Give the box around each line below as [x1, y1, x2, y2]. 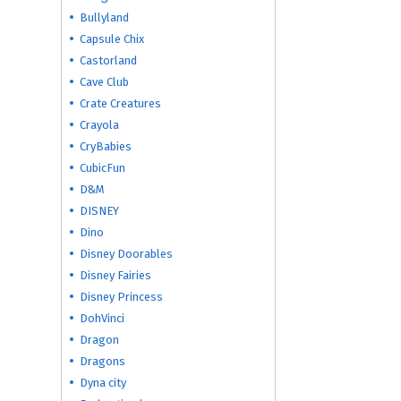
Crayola [80, 118, 119, 132]
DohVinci [80, 311, 124, 325]
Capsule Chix [80, 32, 144, 46]
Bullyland [80, 11, 129, 24]
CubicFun [80, 161, 125, 175]
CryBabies [80, 140, 132, 153]
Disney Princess [80, 290, 163, 303]
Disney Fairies [80, 269, 151, 282]
